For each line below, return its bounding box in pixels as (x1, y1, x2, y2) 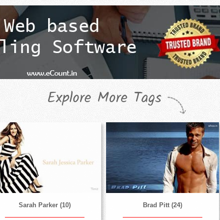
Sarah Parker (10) (18, 201, 71, 209)
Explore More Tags (47, 86, 162, 110)
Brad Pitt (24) (142, 201, 182, 209)
